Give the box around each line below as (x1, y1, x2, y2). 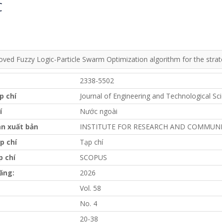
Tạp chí (80, 137, 103, 147)
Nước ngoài (80, 107, 117, 116)
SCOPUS (80, 153, 107, 163)
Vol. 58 (80, 183, 101, 193)
